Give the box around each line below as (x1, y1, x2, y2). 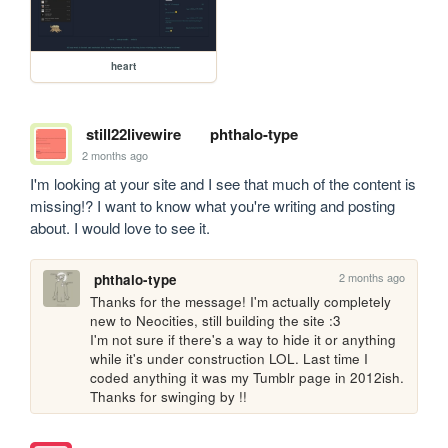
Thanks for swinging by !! (90, 386, 248, 406)
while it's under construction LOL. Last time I (90, 348, 369, 368)
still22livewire (85, 123, 181, 146)
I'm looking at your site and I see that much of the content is (30, 173, 417, 195)
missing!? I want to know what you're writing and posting (30, 195, 396, 217)
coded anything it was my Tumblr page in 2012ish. (90, 367, 405, 387)
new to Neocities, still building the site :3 (90, 310, 342, 330)
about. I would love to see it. (30, 217, 211, 239)
